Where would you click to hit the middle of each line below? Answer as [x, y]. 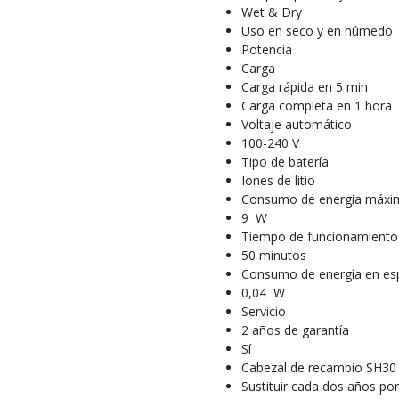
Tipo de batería [285, 162]
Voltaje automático [297, 124]
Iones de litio [278, 180]
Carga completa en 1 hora [317, 106]
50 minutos [274, 255]
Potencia [267, 49]
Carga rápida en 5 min [305, 87]
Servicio [264, 311]
